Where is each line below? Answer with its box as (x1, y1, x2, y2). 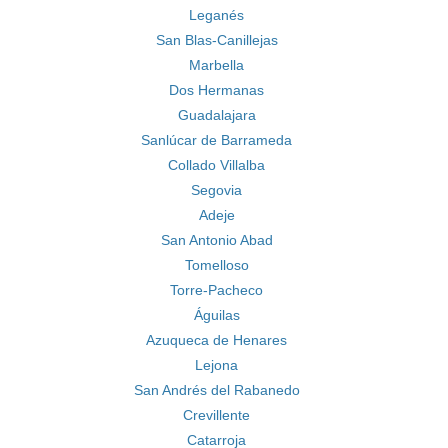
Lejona (195, 357, 238, 373)
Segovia (191, 182, 242, 198)
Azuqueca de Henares (146, 332, 287, 348)
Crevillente (183, 407, 250, 423)
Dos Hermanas (169, 82, 264, 98)
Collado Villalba (168, 157, 265, 173)
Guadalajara (177, 107, 256, 123)
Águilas (193, 307, 240, 323)
